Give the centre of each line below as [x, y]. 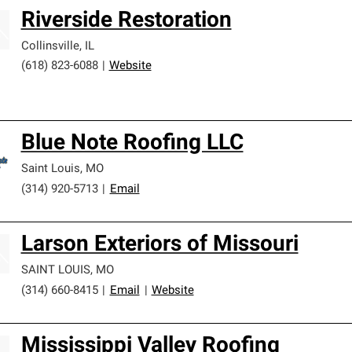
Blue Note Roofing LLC [132, 144]
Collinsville [50, 47]
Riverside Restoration [126, 21]
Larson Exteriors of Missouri [159, 245]
